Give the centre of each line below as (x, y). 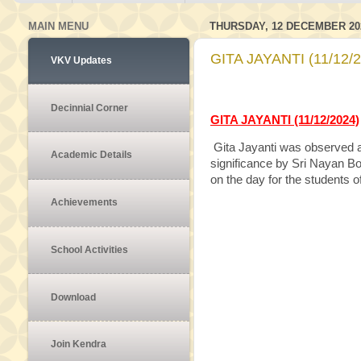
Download (73, 297)
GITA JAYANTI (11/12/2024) (285, 120)
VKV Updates (81, 60)
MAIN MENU (58, 27)
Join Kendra (79, 344)
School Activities (89, 249)
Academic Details (91, 155)
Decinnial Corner (89, 108)
